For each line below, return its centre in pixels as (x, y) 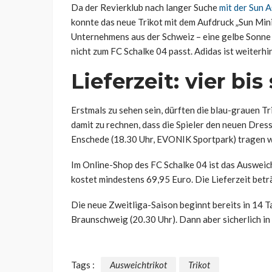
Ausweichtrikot (138, 264)
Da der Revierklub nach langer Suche (145, 8)
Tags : (83, 264)
